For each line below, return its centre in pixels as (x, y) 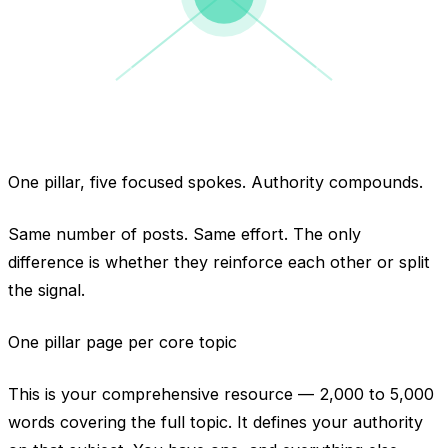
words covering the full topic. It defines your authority (215, 421)
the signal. (46, 289)
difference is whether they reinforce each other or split (219, 261)
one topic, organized (224, 117)
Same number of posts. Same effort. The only (184, 233)
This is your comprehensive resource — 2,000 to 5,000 (221, 393)
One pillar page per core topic (122, 341)
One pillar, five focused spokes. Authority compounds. (215, 181)
